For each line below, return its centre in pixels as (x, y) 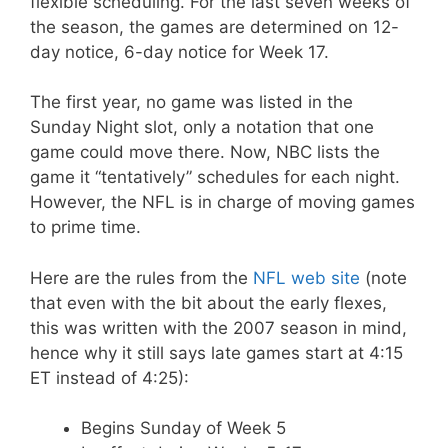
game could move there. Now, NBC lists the (205, 152)
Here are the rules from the (141, 277)
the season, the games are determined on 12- (214, 26)
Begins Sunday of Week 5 (183, 428)
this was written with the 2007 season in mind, (218, 327)
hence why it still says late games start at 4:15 (216, 352)
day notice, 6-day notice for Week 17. (179, 51)
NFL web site (306, 277)
